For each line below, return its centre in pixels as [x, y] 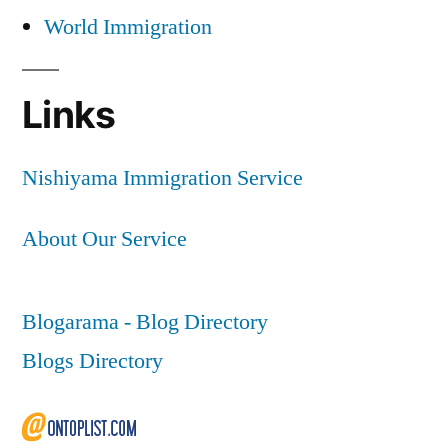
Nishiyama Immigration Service [162, 177]
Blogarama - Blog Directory [145, 321]
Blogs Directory [92, 360]
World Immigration [128, 26]
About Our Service [104, 238]
